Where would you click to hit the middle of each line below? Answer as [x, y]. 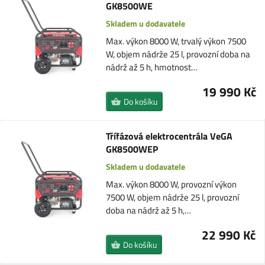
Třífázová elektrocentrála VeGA [169, 136]
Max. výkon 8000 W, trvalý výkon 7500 [176, 41]
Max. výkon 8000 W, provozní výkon [171, 184]
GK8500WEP [132, 149]
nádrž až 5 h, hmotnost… [152, 67]
